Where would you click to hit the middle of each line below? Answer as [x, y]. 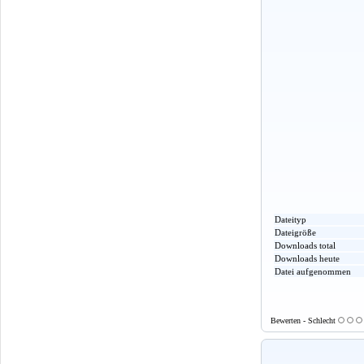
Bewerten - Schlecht [304, 321]
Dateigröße [295, 233]
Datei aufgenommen [313, 272]
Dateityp [290, 220]
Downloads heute [307, 259]
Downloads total [305, 246]
